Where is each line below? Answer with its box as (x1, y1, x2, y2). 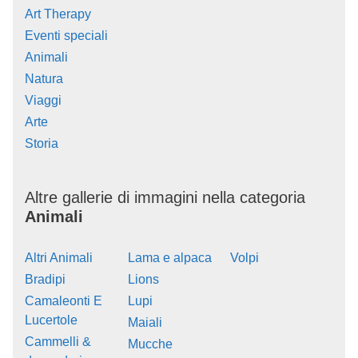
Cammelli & (25, 335, 91, 349)
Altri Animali (25, 251, 93, 265)
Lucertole (25, 313, 78, 328)
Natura (25, 72, 63, 86)
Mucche (127, 337, 173, 352)
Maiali (127, 316, 162, 330)
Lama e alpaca (127, 251, 212, 265)
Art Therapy (25, 7, 91, 22)
